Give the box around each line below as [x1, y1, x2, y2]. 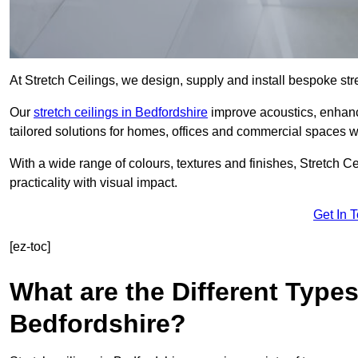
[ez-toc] [10, 240, 50, 254]
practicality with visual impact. [10, 176, 177, 190]
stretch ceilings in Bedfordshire [34, 105, 208, 120]
